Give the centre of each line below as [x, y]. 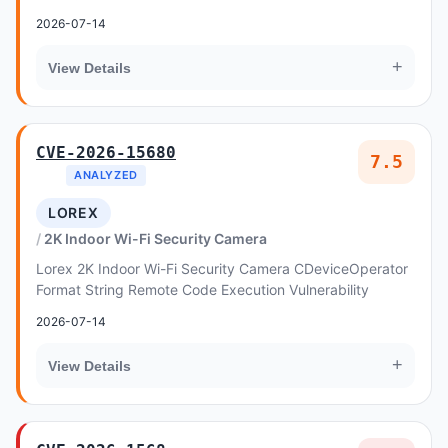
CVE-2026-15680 [106, 152]
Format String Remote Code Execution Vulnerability [202, 289]
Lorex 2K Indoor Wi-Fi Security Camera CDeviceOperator [222, 268]
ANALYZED [106, 175]
